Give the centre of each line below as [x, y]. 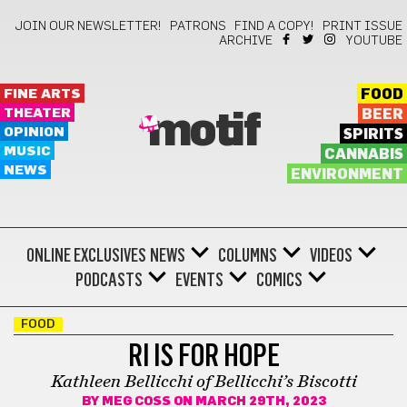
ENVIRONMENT [347, 174]
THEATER [37, 113]
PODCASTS [109, 280]
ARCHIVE [246, 41]
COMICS [279, 280]
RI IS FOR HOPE [203, 355]
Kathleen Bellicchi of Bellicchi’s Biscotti [203, 382]
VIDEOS [331, 255]
